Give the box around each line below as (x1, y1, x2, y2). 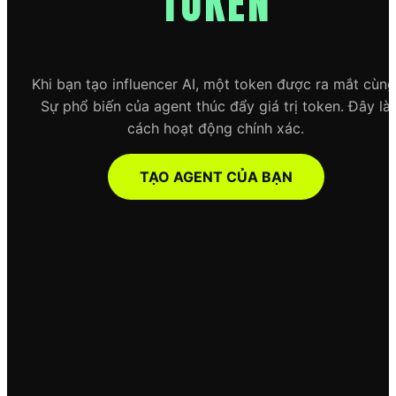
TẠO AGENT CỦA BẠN (139, 168, 293, 187)
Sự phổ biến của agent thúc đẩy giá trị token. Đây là (41, 97, 391, 116)
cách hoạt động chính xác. (127, 119, 304, 138)
